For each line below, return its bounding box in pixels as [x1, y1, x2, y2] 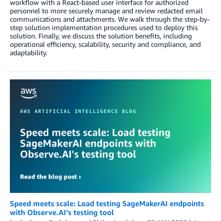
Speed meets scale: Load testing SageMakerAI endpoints [10, 199, 204, 208]
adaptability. [10, 48, 47, 57]
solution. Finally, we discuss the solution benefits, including [10, 32, 192, 40]
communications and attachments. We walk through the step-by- [10, 15, 210, 24]
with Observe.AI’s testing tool [10, 208, 114, 217]
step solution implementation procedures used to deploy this [10, 23, 198, 32]
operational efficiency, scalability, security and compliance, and [10, 40, 201, 49]
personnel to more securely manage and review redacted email [10, 6, 203, 15]
